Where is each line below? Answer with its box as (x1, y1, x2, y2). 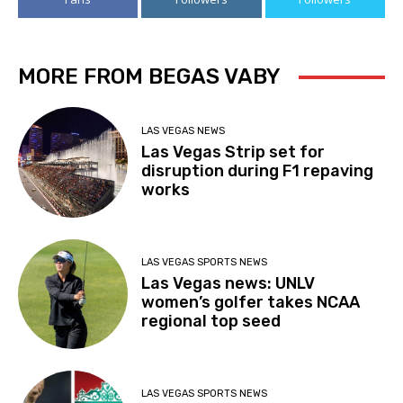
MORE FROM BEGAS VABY (18, 64, 281, 90)
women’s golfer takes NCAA (141, 291, 361, 312)
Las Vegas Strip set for (141, 141, 326, 162)
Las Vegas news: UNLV (141, 273, 316, 293)
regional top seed (141, 310, 282, 331)
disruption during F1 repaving (141, 160, 374, 181)
